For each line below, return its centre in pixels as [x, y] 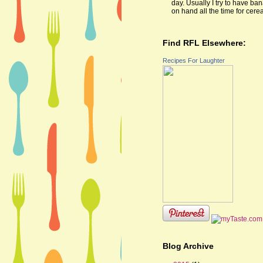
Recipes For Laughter [194, 60]
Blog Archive [188, 246]
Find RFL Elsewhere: [204, 43]
